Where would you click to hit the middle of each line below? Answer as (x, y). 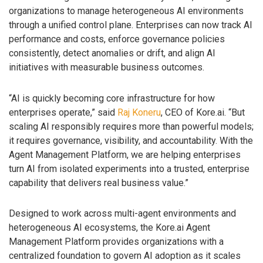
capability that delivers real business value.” (99, 183)
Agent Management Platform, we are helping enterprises (125, 154)
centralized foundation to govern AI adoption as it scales (125, 256)
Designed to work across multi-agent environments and (122, 214)
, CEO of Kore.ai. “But (203, 112)
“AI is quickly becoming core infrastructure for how (112, 98)
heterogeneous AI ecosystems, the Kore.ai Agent (109, 228)
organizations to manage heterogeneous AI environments (126, 11)
